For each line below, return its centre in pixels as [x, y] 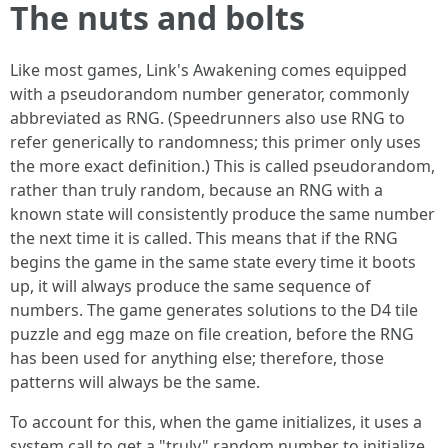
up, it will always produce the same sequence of [190, 286]
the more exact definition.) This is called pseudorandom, [222, 166]
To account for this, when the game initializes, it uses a [216, 422]
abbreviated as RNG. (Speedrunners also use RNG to [207, 118]
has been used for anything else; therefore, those [197, 358]
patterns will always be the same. [135, 382]
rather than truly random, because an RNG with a [196, 190]
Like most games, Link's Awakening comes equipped [208, 70]
